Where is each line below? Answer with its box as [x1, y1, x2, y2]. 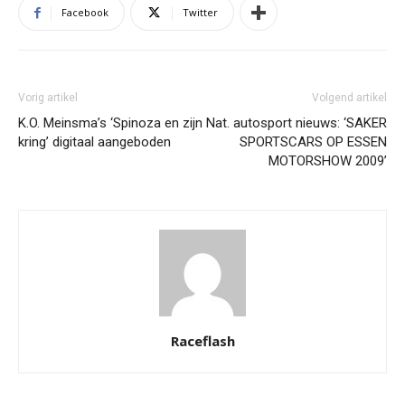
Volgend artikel [312, 91, 387, 105]
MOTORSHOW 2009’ [268, 153, 387, 170]
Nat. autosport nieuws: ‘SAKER [206, 115, 387, 132]
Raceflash [170, 332, 235, 351]
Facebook [61, 5, 108, 20]
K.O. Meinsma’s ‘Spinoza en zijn [18, 115, 202, 132]
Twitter [183, 5, 218, 20]
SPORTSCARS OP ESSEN [240, 134, 387, 151]
